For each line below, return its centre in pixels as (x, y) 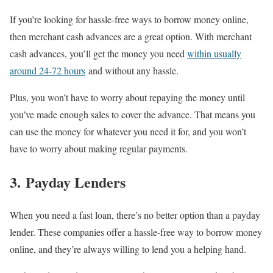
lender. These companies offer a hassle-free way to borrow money (136, 232)
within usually (214, 53)
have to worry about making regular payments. (99, 148)
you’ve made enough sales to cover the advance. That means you (133, 114)
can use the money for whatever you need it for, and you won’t (128, 131)
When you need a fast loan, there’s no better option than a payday (135, 215)
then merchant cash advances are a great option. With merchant (131, 36)
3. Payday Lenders (68, 182)
